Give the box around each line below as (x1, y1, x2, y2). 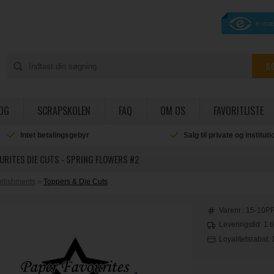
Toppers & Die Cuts (43, 177, 108, 186)
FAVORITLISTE (213, 103, 264, 118)
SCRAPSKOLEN (37, 103, 91, 118)
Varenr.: (219, 206, 246, 215)
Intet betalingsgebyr (20, 131, 90, 139)
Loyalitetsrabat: (219, 234, 272, 243)
